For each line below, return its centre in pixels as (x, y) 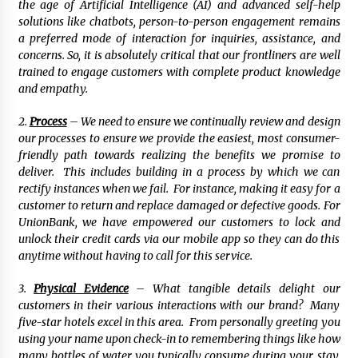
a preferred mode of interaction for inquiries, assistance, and (179, 39)
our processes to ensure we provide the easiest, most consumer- (179, 139)
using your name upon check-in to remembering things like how (179, 339)
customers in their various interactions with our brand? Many (179, 306)
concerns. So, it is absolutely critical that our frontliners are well (179, 56)
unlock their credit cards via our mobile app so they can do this (179, 239)
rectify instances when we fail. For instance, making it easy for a (179, 189)
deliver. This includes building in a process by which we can (179, 172)
